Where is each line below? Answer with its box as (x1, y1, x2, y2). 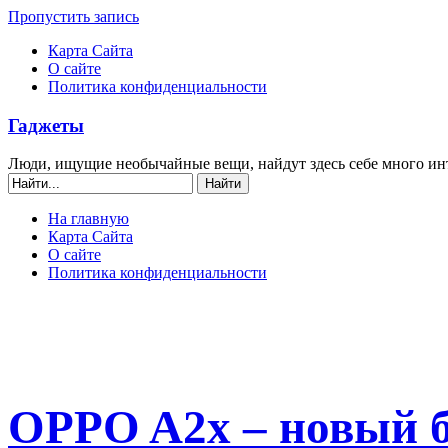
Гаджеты (8, 114, 84, 136)
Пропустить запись (8, 8, 139, 25)
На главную (48, 210, 129, 228)
